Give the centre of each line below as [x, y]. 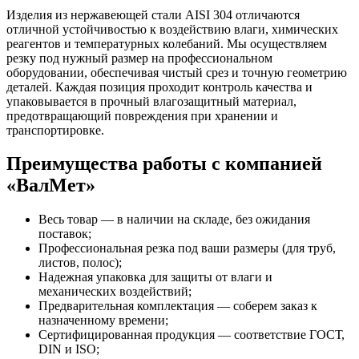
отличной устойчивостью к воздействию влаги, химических [172, 29]
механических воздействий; [115, 292]
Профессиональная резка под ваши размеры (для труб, [187, 248]
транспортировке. [55, 130]
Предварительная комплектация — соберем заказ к [178, 306]
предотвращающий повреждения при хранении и [142, 115]
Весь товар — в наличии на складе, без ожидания [174, 220]
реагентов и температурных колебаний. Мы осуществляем [167, 43]
